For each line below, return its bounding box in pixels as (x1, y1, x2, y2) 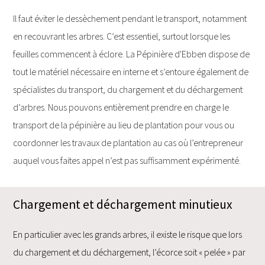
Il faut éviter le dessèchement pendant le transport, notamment (13, 12, 247, 25)
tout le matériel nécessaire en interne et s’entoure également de (13, 66, 249, 78)
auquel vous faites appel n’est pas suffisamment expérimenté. (13, 154, 241, 167)
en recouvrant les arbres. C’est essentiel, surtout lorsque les (13, 30, 231, 43)
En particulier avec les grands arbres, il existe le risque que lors (13, 228, 243, 240)
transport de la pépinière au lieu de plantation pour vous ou (13, 119, 235, 131)
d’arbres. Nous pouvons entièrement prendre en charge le (13, 101, 230, 114)
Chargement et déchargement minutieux (13, 196, 233, 212)
